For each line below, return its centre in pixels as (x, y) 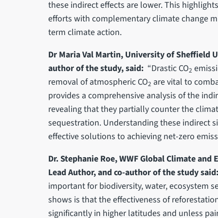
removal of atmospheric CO (98, 82)
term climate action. (85, 33)
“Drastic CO (168, 69)
